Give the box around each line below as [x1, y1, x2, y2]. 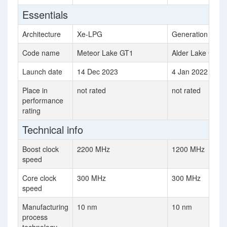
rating [22, 105, 41, 116]
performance [22, 95, 63, 105]
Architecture [22, 29, 61, 39]
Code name [22, 48, 60, 58]
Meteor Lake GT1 [77, 48, 133, 58]
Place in [22, 85, 48, 95]
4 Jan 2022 [172, 66, 208, 77]
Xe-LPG [77, 29, 102, 39]
